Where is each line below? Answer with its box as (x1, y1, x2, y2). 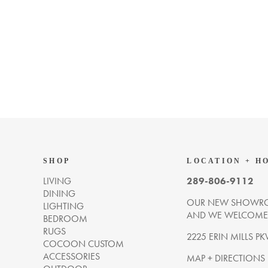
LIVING (43, 175, 71, 187)
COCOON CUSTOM (43, 237, 124, 250)
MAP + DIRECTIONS (187, 252, 266, 264)
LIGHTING (43, 200, 84, 212)
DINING (43, 187, 75, 200)
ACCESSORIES (43, 250, 100, 263)
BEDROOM (43, 212, 87, 225)
